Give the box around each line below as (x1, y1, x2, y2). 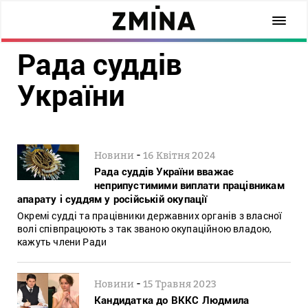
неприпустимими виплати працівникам (94, 177, 285, 192)
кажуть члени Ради (17, 234, 107, 248)
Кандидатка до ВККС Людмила (94, 292, 250, 307)
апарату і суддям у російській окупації (17, 191, 208, 206)
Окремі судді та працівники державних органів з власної (17, 208, 283, 222)
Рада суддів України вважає (94, 164, 234, 178)
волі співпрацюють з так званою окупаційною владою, (17, 221, 272, 235)
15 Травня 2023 (143, 277, 217, 289)
